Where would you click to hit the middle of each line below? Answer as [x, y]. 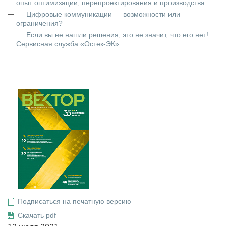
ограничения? [39, 23]
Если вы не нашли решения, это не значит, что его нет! [117, 35]
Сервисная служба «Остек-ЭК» [68, 44]
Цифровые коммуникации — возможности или [103, 14]
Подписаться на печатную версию [74, 201]
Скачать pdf [37, 215]
